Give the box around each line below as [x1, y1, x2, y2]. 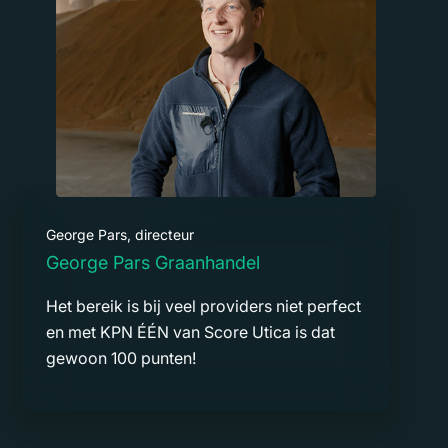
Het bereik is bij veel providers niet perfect [46, 295, 361, 316]
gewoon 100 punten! [46, 347, 196, 368]
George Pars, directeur [46, 225, 194, 243]
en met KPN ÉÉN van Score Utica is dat [46, 321, 335, 342]
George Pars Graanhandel [46, 251, 260, 273]
